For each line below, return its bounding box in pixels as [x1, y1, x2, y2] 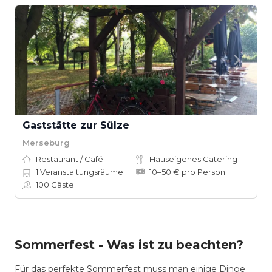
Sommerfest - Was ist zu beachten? [15, 237, 243, 252]
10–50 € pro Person [149, 167, 225, 177]
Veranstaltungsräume [38, 167, 123, 177]
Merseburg [22, 137, 70, 148]
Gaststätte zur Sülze [22, 120, 129, 131]
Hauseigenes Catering [149, 154, 237, 164]
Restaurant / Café [36, 154, 103, 164]
